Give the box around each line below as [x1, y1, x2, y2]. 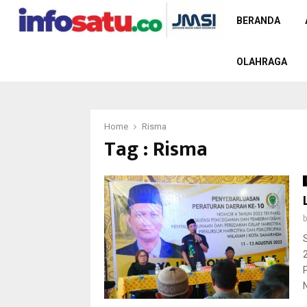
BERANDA [236, 15, 280, 26]
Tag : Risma [104, 132, 208, 167]
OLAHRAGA [236, 56, 287, 67]
